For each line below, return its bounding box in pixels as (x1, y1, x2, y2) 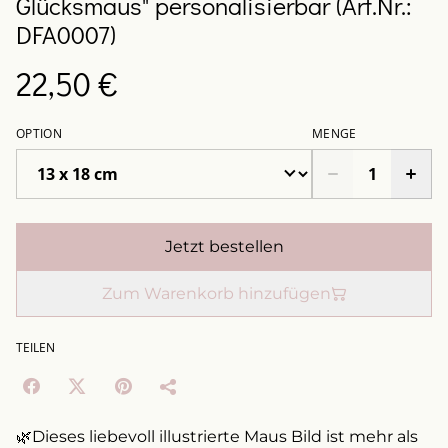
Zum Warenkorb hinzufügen (101, 284, 331, 303)
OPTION (16, 125, 62, 142)
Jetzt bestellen (164, 237, 284, 256)
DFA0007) (16, 18, 116, 51)
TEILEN (16, 339, 55, 356)
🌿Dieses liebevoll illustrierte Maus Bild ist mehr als (16, 427, 418, 446)
